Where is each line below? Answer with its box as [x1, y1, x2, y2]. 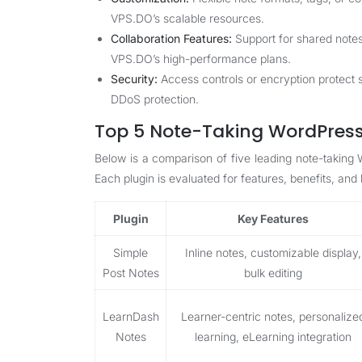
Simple [113, 246, 148, 259]
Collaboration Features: [111, 32, 232, 45]
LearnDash [102, 309, 159, 323]
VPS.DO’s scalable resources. [111, 11, 264, 25]
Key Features [237, 212, 309, 225]
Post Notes [102, 266, 159, 280]
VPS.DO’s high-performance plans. [111, 52, 291, 65]
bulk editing [243, 266, 302, 280]
